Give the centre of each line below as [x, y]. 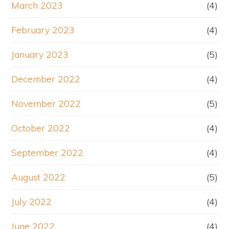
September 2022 [48, 153]
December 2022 [46, 79]
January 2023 [40, 55]
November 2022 [46, 104]
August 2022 [39, 177]
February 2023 [43, 30]
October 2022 [41, 128]
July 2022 [32, 202]
